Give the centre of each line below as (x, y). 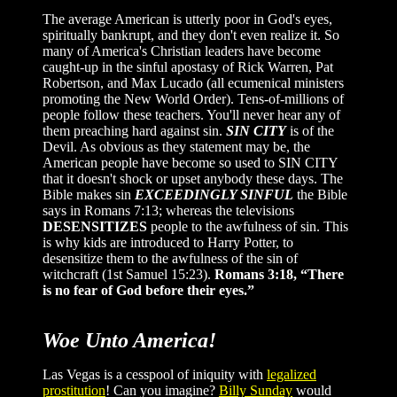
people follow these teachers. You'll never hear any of (191, 114)
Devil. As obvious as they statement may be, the (176, 146)
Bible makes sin (89, 194)
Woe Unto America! (129, 340)
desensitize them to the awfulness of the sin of (170, 258)
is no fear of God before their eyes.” (148, 290)
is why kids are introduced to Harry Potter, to (168, 242)
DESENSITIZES (97, 226)
